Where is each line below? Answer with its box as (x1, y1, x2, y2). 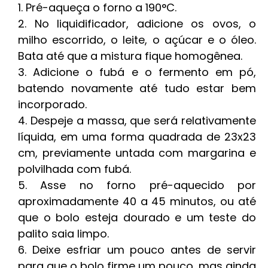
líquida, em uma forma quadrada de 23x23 (18, 129, 256, 144)
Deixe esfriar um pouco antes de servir (32, 242, 257, 257)
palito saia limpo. (18, 226, 109, 241)
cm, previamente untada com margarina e (18, 145, 256, 160)
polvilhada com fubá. (18, 162, 131, 176)
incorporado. (18, 97, 87, 112)
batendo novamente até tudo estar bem (18, 81, 256, 96)
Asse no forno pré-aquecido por (40, 178, 257, 193)
